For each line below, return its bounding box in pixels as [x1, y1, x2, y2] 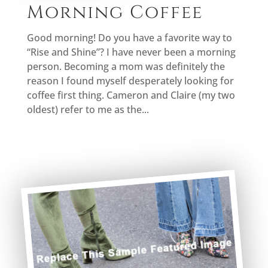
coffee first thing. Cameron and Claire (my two [26, 89, 235, 102]
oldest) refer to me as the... [26, 103, 149, 117]
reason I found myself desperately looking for [26, 74, 234, 88]
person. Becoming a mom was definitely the [26, 60, 225, 74]
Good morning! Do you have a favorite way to [26, 31, 232, 45]
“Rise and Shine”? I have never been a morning [26, 45, 236, 59]
